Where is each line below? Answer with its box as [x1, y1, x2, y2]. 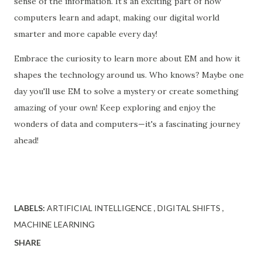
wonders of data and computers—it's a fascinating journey [14, 118, 240, 129]
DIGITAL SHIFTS [157, 202, 222, 213]
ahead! [14, 135, 39, 146]
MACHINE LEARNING [14, 219, 95, 229]
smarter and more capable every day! [14, 28, 157, 39]
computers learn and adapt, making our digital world [14, 12, 219, 23]
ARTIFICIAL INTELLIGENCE [47, 202, 154, 213]
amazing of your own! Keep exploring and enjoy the [14, 102, 216, 113]
